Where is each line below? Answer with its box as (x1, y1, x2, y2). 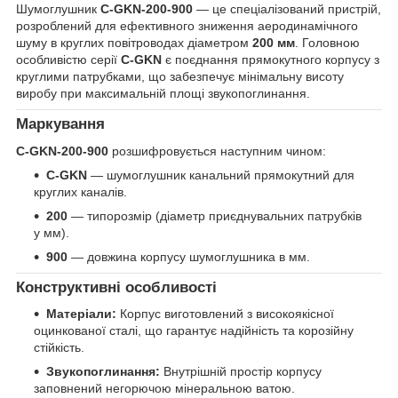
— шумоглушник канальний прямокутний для (87, 167, 354, 182)
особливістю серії (16, 52, 121, 67)
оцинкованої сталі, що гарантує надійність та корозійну (34, 323, 354, 338)
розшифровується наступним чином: (108, 143, 326, 158)
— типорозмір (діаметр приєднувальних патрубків (68, 208, 362, 223)
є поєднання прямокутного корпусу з (162, 52, 379, 67)
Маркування (16, 115, 105, 132)
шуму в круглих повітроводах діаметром (16, 35, 252, 50)
